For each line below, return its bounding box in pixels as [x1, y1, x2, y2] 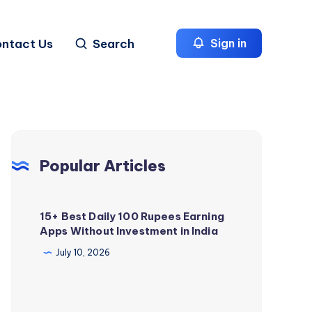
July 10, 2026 [56, 247, 110, 258]
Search [92, 36, 134, 52]
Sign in [208, 36, 247, 50]
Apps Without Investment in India [40, 224, 218, 238]
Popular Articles [40, 155, 166, 175]
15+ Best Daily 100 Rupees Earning [40, 210, 224, 224]
